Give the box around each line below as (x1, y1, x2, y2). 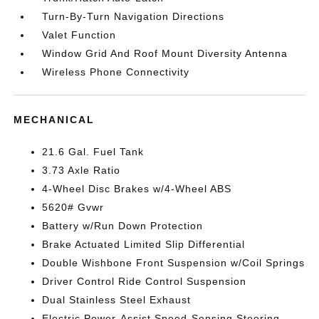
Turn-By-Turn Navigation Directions (42, 11, 225, 22)
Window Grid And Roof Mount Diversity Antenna (42, 48, 288, 59)
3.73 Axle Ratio (42, 164, 121, 176)
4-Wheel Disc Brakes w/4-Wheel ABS (42, 183, 232, 194)
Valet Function (42, 29, 117, 41)
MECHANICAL (14, 114, 95, 125)
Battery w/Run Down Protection (42, 220, 204, 231)
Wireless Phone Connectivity (42, 66, 190, 78)
